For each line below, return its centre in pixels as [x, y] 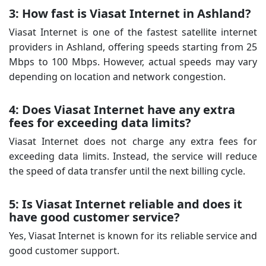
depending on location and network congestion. [117, 76]
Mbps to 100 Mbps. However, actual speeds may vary [133, 61]
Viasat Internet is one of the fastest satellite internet [133, 32]
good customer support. [64, 250]
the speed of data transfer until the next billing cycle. [127, 171]
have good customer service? [94, 217]
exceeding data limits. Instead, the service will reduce [133, 156]
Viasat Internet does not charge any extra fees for [133, 141]
